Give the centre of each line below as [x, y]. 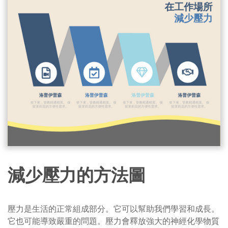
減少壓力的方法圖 [77, 174]
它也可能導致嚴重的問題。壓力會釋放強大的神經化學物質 [113, 221]
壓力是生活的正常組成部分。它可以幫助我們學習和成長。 [113, 208]
